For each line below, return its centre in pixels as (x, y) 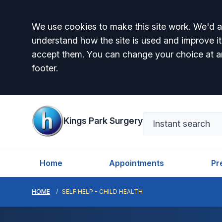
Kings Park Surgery (103, 121)
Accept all (70, 29)
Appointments (137, 163)
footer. (45, 68)
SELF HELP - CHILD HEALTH (102, 192)
